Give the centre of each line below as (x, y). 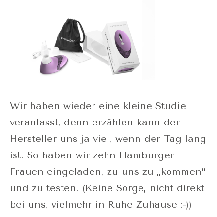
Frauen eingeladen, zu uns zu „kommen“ (108, 171)
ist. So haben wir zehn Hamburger (92, 155)
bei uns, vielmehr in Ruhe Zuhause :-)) (101, 204)
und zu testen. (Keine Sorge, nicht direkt (107, 188)
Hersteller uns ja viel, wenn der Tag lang (108, 139)
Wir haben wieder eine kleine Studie (98, 106)
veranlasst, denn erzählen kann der (95, 122)
